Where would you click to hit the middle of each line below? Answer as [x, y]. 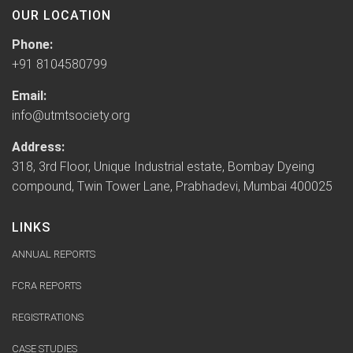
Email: [29, 96]
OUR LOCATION [61, 16]
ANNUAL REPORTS [54, 255]
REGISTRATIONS [48, 318]
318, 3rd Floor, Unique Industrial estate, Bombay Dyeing [163, 167]
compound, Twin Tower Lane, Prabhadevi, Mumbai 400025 [172, 187]
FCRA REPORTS [46, 286]
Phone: [32, 45]
